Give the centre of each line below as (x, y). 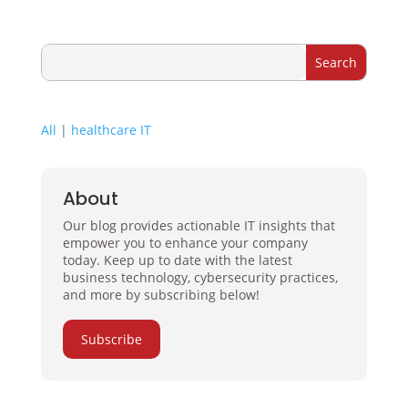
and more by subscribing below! (161, 295)
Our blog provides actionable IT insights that (199, 225)
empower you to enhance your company (185, 243)
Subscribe (111, 339)
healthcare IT (111, 130)
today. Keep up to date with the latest (177, 260)
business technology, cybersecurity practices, (200, 277)
